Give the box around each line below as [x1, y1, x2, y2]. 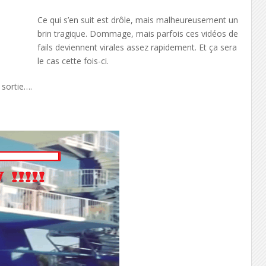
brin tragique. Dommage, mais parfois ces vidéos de [37, 28, 238, 39]
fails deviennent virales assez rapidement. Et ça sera [37, 42, 237, 53]
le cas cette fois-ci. [37, 55, 109, 66]
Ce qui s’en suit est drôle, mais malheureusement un [37, 14, 238, 26]
